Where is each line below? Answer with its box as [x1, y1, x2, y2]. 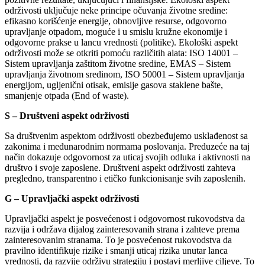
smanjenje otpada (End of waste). [5, 90, 129, 101]
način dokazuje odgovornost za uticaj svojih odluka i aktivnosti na [5, 151, 250, 162]
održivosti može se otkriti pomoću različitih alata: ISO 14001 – [5, 47, 238, 58]
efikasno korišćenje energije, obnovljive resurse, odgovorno [5, 15, 227, 26]
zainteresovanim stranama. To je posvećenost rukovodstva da [5, 234, 232, 245]
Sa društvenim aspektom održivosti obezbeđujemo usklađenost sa [5, 130, 248, 141]
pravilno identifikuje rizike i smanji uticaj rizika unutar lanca [5, 245, 228, 256]
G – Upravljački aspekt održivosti [5, 193, 139, 203]
